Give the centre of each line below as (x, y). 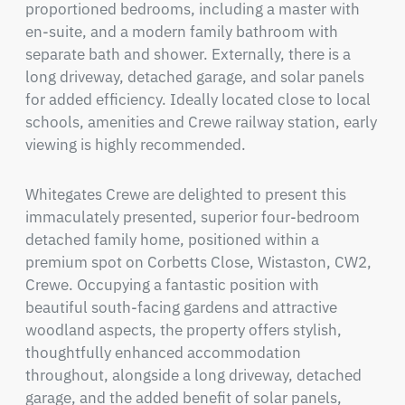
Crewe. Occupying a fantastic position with (172, 285)
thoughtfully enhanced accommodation (163, 353)
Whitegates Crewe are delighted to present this (185, 194)
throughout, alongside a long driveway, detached (193, 375)
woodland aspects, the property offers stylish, (183, 330)
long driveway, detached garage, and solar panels (194, 77)
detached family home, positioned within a (172, 240)
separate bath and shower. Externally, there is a (188, 54)
